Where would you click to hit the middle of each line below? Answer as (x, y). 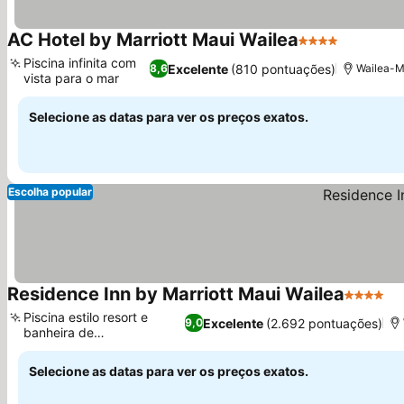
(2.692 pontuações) (324, 323)
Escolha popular (50, 192)
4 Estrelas (331, 50)
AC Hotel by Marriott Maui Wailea (153, 40)
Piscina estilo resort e (86, 317)
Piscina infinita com (80, 63)
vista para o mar (71, 78)
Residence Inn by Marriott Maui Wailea (176, 294)
